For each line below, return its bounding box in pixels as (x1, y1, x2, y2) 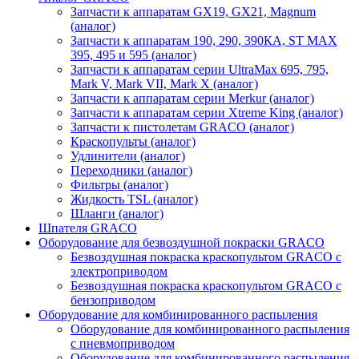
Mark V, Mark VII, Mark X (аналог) (71, 76, 258, 91)
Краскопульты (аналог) (71, 134, 196, 148)
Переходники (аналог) (71, 163, 192, 177)
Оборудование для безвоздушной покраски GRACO (38, 235, 325, 249)
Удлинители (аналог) (71, 148, 185, 163)
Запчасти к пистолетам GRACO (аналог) (71, 119, 294, 134)
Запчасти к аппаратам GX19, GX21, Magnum (71, 4, 316, 18)
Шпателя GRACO (38, 220, 137, 235)
